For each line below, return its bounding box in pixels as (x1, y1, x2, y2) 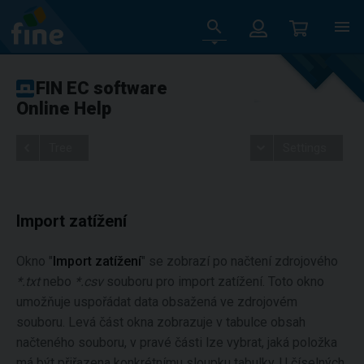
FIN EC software (36, 78, 167, 98)
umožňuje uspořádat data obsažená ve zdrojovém (16, 294, 297, 310)
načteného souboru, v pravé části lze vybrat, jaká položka (16, 335, 337, 350)
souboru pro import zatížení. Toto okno (103, 274, 324, 289)
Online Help (16, 98, 111, 119)
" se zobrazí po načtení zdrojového (141, 253, 338, 269)
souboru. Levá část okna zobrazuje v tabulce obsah (16, 314, 305, 330)
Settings (282, 141, 327, 155)
